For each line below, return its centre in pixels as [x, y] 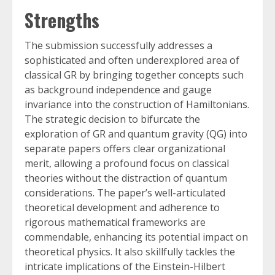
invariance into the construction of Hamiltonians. [137, 105]
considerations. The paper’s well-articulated [125, 193]
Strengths [62, 20]
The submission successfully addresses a [118, 46]
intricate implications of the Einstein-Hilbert [125, 267]
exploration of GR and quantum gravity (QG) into [136, 134]
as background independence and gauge [118, 90]
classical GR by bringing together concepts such [134, 75]
